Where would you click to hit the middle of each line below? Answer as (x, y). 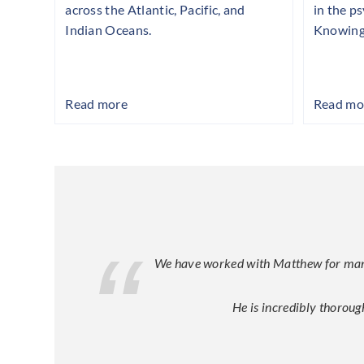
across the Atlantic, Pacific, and (155, 10)
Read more (97, 104)
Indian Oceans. (108, 30)
